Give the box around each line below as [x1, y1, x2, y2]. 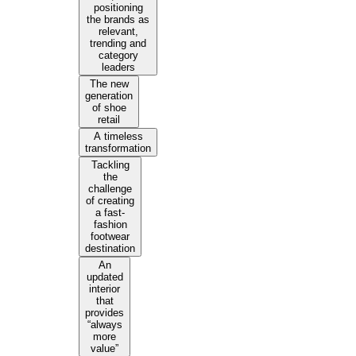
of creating [86, 195, 135, 207]
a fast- [95, 207, 126, 219]
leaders [101, 61, 135, 74]
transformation [85, 142, 152, 155]
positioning [93, 2, 143, 14]
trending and [90, 37, 147, 50]
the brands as [87, 14, 150, 26]
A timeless [93, 130, 143, 143]
